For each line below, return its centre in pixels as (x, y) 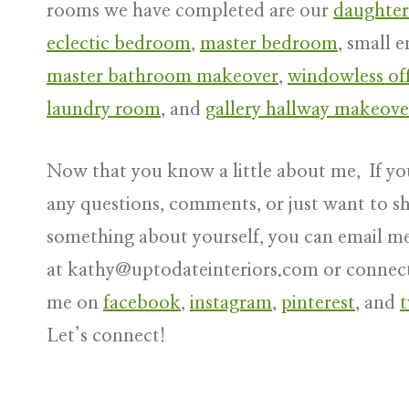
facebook (142, 303)
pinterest (318, 303)
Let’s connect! (108, 336)
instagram (231, 303)
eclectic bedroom (119, 44)
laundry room (104, 110)
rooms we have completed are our (190, 11)
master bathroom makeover (163, 77)
